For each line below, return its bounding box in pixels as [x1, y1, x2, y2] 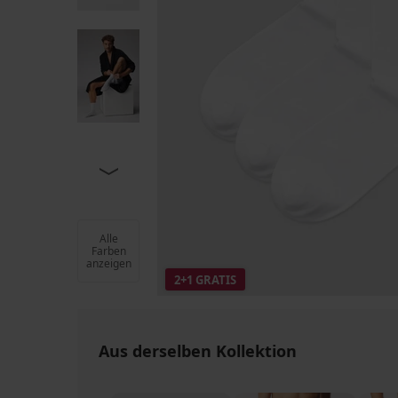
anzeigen [85, 256, 131, 271]
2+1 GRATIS [174, 271, 236, 288]
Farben [91, 243, 126, 259]
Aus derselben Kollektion [99, 340, 297, 362]
